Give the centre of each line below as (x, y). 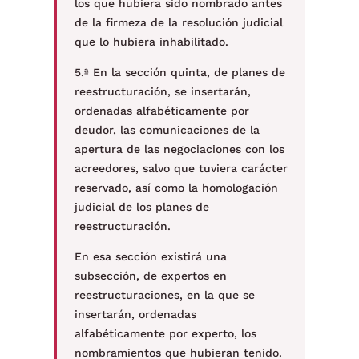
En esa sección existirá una (150, 256)
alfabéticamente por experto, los (165, 333)
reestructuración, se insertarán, (162, 91)
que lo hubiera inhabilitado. (151, 42)
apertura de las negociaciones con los (179, 149)
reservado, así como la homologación (176, 188)
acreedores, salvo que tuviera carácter (181, 168)
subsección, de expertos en (150, 276)
